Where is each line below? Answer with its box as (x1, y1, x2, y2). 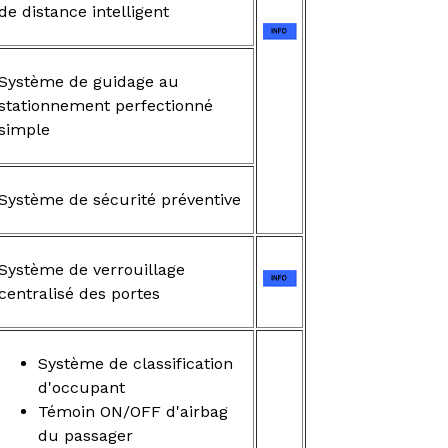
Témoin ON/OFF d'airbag (38, 401, 228, 421)
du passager (38, 425, 133, 445)
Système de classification (38, 353, 233, 373)
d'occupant (38, 377, 125, 397)
